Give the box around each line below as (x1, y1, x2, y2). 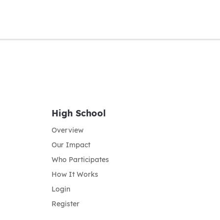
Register (51, 199, 80, 208)
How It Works (51, 169, 98, 179)
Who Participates (51, 155, 109, 164)
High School (51, 107, 106, 119)
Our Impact (51, 140, 90, 149)
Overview (51, 125, 83, 135)
